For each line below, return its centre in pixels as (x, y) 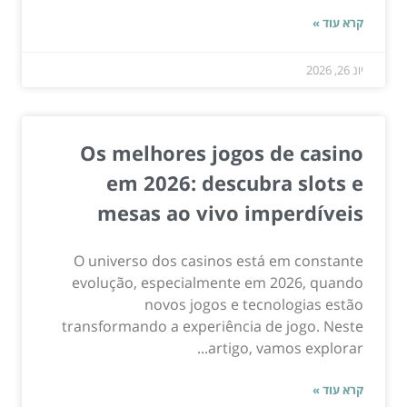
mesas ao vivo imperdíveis (230, 212)
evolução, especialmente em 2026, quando (218, 282)
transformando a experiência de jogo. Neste (213, 326)
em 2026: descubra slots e (235, 182)
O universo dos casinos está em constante (218, 260)
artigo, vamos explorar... (286, 347)
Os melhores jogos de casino (222, 152)
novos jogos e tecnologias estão (254, 304)
